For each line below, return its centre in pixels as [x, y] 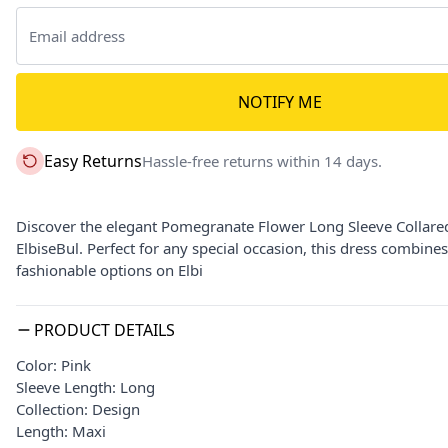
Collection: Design [78, 409]
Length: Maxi [61, 431]
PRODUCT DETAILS [104, 330]
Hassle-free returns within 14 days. [262, 161]
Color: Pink [53, 365]
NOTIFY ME [280, 102]
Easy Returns [93, 161]
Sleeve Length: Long [85, 387]
